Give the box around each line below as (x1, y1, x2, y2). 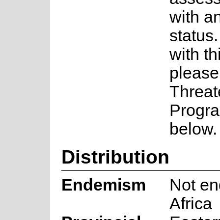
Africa (169, 194, 212, 213)
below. (169, 119, 217, 138)
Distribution (61, 145, 169, 167)
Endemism (61, 175, 146, 194)
